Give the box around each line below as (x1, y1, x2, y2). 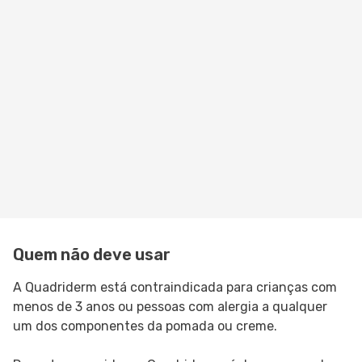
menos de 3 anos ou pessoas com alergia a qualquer (13, 299, 327, 315)
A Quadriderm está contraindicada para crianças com (13, 280, 337, 296)
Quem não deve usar (13, 245, 170, 265)
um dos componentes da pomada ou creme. (13, 318, 277, 335)
